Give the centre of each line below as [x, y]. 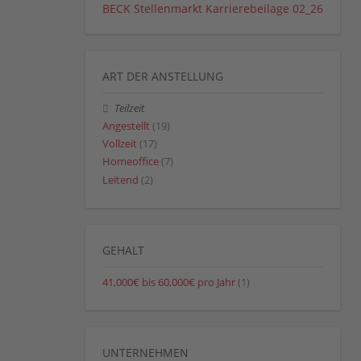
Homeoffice [131, 162]
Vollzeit [120, 144]
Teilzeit [130, 108]
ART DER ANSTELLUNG [163, 76]
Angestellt [126, 127]
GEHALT [123, 250]
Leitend [120, 180]
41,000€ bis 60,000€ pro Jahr [169, 282]
